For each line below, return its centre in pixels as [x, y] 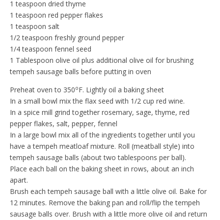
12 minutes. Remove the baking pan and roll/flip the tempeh [105, 203]
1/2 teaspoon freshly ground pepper [67, 38]
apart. [19, 180]
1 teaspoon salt [35, 26]
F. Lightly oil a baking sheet [121, 90]
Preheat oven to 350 [42, 90]
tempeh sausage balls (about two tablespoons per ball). [98, 157]
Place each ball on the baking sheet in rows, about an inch [102, 169]
